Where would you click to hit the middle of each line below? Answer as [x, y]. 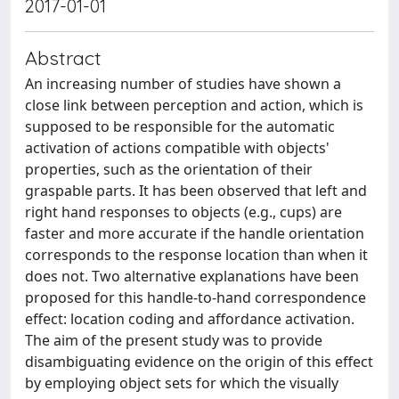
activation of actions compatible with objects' [177, 148]
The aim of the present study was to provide [174, 340]
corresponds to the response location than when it [196, 255]
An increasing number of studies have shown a [183, 84]
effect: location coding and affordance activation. [190, 319]
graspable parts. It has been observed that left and [196, 191]
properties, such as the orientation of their [169, 169]
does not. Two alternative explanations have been [192, 276]
